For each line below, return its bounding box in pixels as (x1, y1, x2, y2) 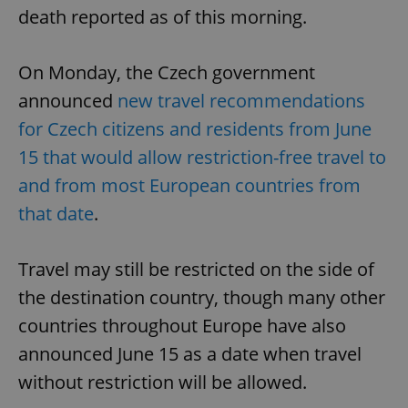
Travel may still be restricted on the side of (18, 257, 374, 282)
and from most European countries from (18, 173, 361, 199)
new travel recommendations (117, 88, 365, 114)
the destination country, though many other (18, 285, 385, 311)
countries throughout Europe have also (18, 313, 346, 339)
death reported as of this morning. (18, 5, 307, 30)
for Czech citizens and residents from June (18, 117, 372, 142)
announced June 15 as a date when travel (18, 342, 362, 367)
